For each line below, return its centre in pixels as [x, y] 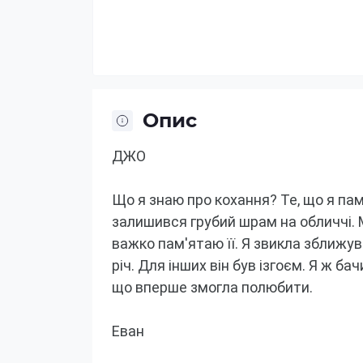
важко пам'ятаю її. [175, 243]
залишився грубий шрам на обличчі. [233, 222]
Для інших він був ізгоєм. [222, 265]
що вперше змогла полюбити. [212, 287]
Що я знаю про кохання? [194, 200]
